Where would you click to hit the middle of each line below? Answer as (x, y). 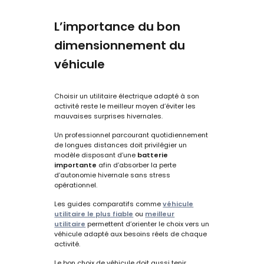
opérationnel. (76, 185)
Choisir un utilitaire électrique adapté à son (127, 96)
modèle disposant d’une (96, 155)
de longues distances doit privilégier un (121, 145)
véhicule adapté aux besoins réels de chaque (131, 234)
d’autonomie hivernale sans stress (113, 175)
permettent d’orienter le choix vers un (148, 224)
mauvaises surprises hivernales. (109, 116)
